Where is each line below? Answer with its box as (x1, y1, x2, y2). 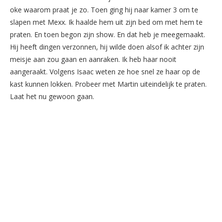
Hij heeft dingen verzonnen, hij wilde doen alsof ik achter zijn (10, 42, 204, 52)
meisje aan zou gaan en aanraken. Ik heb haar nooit (10, 54, 176, 64)
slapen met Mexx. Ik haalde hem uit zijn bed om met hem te (10, 17, 203, 27)
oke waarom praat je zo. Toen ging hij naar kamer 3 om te (10, 4, 198, 14)
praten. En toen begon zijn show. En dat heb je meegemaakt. (10, 29, 205, 39)
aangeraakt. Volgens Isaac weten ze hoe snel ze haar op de (10, 66, 200, 76)
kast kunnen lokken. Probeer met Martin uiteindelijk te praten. (10, 79, 207, 89)
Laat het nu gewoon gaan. (10, 91, 94, 101)
